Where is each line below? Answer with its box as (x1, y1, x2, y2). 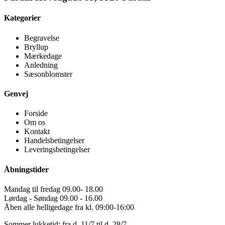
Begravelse (24, 33, 59, 42)
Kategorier (4, 14, 41, 23)
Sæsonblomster (24, 69, 72, 78)
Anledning (24, 60, 58, 69)
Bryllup (24, 42, 48, 51)
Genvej (4, 89, 28, 98)
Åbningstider (4, 165, 49, 174)
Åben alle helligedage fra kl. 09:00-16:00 (4, 202, 134, 211)
